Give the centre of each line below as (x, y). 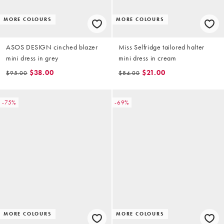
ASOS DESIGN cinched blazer (52, 47)
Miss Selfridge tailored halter (161, 47)
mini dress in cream (147, 58)
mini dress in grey (32, 58)
